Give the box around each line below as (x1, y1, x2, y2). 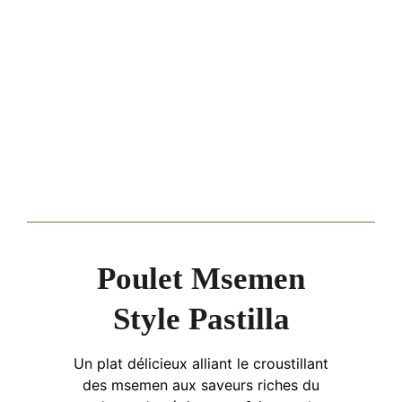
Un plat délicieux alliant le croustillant (74, 354, 328, 372)
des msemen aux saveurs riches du (83, 375, 319, 394)
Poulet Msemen (97, 260, 305, 296)
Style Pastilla (112, 301, 290, 336)
